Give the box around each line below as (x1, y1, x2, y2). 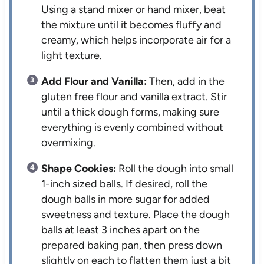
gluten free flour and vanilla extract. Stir (41, 90, 227, 104)
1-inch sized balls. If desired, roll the (41, 177, 208, 191)
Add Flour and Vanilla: (41, 75, 147, 88)
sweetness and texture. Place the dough (41, 208, 230, 222)
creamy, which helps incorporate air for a (41, 34, 232, 47)
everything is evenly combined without (41, 121, 224, 134)
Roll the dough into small (116, 162, 234, 176)
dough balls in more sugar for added (41, 193, 210, 206)
